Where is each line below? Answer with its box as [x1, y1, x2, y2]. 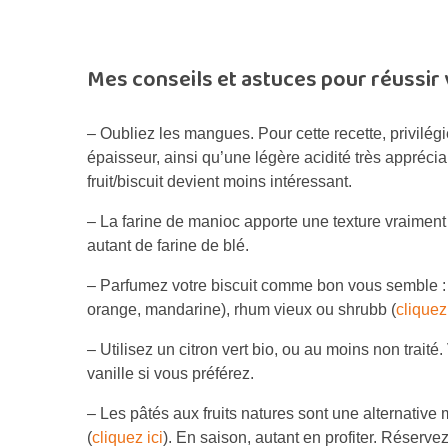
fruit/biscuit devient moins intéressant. [87, 173, 352, 191]
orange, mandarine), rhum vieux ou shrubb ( [87, 301, 396, 319]
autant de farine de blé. [87, 237, 249, 255]
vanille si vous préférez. [87, 365, 254, 383]
